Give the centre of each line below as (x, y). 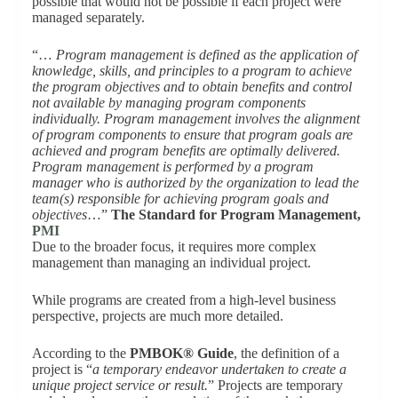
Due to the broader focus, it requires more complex (174, 247)
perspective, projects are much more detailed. (159, 316)
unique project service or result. (119, 386)
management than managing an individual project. (171, 263)
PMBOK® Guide (181, 354)
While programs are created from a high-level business (183, 300)
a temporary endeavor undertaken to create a (219, 370)
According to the (80, 354)
